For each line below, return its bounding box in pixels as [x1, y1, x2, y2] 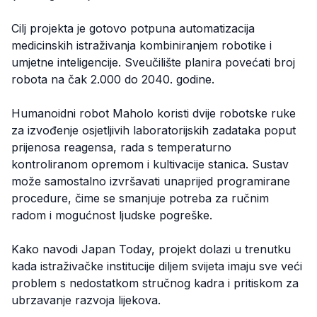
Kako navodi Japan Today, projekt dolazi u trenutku [11, 242, 291, 257]
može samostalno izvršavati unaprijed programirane [11, 174, 290, 189]
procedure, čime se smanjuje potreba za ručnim [11, 191, 269, 206]
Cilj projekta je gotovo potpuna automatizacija [11, 21, 255, 36]
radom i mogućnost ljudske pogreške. [11, 208, 212, 223]
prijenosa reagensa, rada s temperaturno [11, 140, 231, 155]
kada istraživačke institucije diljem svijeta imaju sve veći [11, 259, 302, 274]
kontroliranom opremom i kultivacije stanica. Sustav [11, 157, 289, 172]
